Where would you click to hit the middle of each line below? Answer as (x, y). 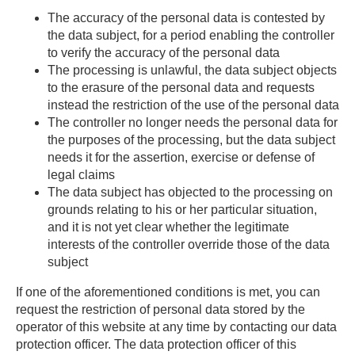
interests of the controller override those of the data (189, 244)
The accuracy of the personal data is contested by (186, 18)
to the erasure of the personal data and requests (181, 88)
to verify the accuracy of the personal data (164, 53)
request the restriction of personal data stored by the (160, 309)
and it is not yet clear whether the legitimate (168, 227)
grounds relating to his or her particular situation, (182, 210)
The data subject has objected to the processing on (190, 192)
